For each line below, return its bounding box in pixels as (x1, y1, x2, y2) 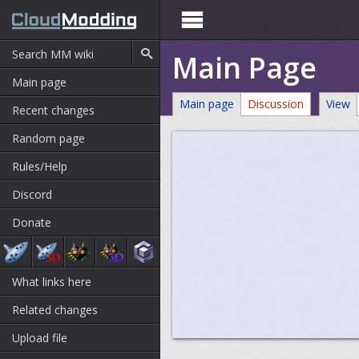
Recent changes (12, 103, 95, 118)
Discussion (248, 96, 304, 111)
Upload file (12, 330, 67, 345)
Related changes (12, 302, 98, 317)
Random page (12, 131, 85, 146)
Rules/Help (12, 159, 67, 174)
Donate (12, 215, 51, 230)
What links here (12, 274, 91, 289)
